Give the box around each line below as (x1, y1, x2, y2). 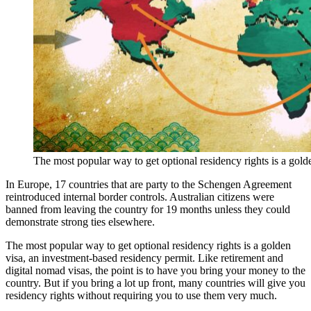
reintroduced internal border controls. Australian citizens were (6, 190, 274, 203)
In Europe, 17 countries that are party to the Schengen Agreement (6, 178, 292, 190)
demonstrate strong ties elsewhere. (6, 215, 155, 228)
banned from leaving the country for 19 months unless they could (6, 203, 290, 215)
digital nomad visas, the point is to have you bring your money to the (6, 264, 305, 276)
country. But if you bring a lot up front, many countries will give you (6, 276, 305, 289)
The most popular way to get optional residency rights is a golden (6, 239, 291, 251)
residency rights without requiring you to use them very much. (6, 289, 277, 301)
